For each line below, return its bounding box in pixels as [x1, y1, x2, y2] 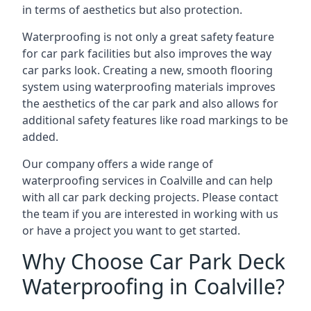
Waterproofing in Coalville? [22, 272, 285, 301]
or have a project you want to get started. [22, 223, 240, 238]
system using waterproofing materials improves [22, 79, 276, 94]
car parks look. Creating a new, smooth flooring [22, 62, 273, 78]
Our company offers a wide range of [22, 156, 213, 171]
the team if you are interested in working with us [22, 206, 278, 221]
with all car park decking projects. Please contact [22, 190, 278, 205]
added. [22, 129, 58, 144]
